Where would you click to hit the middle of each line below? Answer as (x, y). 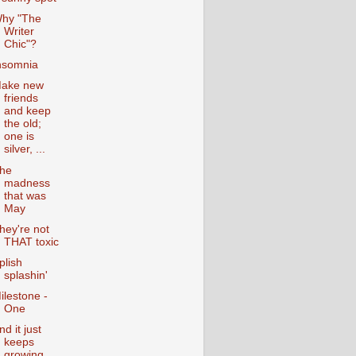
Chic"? (20, 44)
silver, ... (24, 149)
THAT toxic (31, 242)
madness (27, 183)
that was (25, 195)
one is (19, 137)
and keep (27, 111)
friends (21, 99)
